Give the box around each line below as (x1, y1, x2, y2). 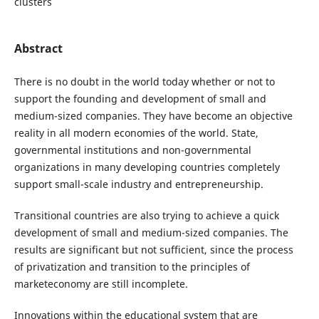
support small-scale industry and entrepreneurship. (14, 177, 263, 191)
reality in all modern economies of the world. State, (14, 125, 258, 140)
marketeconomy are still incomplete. (14, 277, 188, 291)
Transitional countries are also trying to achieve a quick (14, 209, 279, 222)
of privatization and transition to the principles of (14, 260, 250, 273)
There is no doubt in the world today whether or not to (14, 74, 275, 88)
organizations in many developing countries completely (14, 159, 280, 174)
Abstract (14, 40, 63, 56)
